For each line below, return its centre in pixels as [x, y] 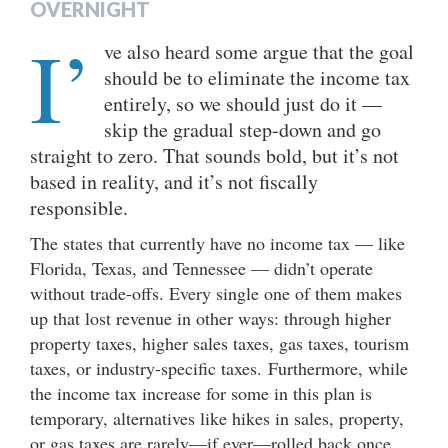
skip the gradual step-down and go [242, 129]
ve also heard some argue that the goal [259, 51]
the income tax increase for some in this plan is [201, 392]
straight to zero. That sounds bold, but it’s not [214, 155]
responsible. [82, 207]
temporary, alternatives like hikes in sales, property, [217, 417]
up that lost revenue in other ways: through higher [210, 317]
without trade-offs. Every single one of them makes [216, 292]
